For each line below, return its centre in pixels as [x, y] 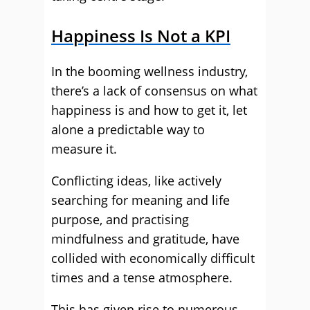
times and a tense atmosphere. [142, 277]
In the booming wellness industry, [149, 71]
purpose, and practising [120, 219]
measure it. [84, 149]
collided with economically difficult [153, 258]
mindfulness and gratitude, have [145, 239]
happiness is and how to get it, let [149, 110]
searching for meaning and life [140, 200]
